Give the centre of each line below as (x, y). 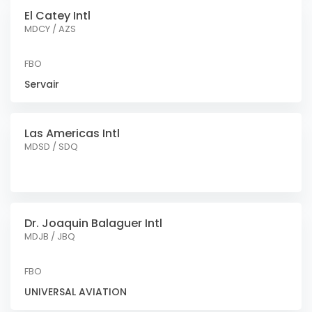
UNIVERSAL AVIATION (76, 292)
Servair (42, 84)
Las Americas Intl (72, 133)
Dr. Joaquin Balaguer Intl (93, 223)
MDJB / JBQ (50, 236)
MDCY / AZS (50, 29)
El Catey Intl (57, 16)
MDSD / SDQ (51, 147)
